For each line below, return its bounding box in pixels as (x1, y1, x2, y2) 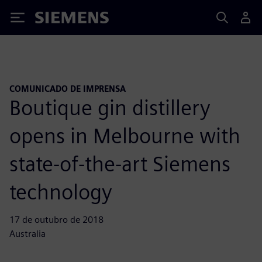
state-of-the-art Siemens (9, 150, 230, 177)
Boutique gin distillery (9, 94, 211, 120)
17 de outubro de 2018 (9, 213, 104, 225)
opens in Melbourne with (9, 122, 240, 149)
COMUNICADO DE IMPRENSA (9, 84, 126, 94)
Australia (9, 227, 46, 239)
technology (9, 178, 112, 205)
